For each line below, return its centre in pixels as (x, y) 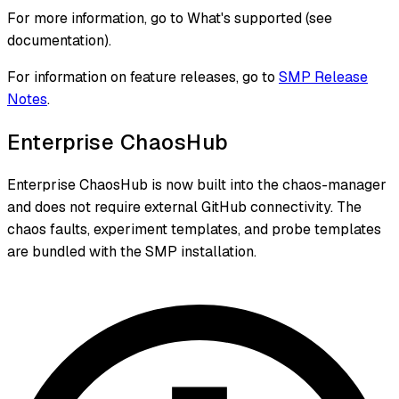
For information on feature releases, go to (143, 77)
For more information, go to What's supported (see (170, 18)
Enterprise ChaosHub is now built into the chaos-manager (197, 184)
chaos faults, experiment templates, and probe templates (194, 229)
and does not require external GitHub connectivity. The (184, 207)
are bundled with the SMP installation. (132, 251)
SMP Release (323, 77)
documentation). (59, 40)
